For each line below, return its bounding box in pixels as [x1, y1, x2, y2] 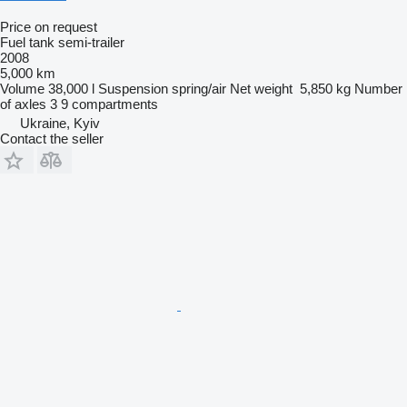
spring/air [172, 80, 226, 96]
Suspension [98, 80, 168, 96]
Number [354, 80, 402, 96]
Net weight [230, 80, 293, 96]
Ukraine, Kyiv [20, 114, 100, 131]
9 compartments [61, 95, 158, 112]
